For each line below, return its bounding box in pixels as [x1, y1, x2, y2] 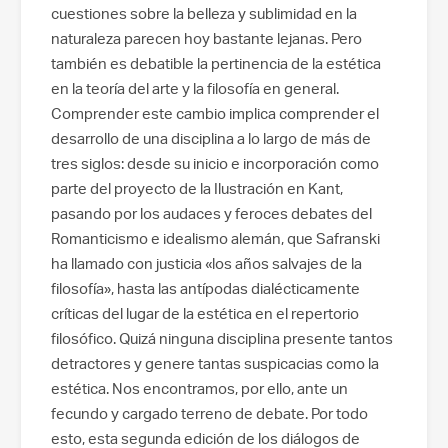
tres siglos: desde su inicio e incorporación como [51, 153, 379, 173]
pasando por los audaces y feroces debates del [51, 203, 372, 223]
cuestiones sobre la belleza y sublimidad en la [51, 3, 357, 23]
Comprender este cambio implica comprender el [51, 103, 379, 123]
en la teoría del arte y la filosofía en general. [51, 78, 339, 98]
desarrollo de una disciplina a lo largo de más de [51, 128, 371, 148]
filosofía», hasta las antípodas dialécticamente [51, 278, 360, 298]
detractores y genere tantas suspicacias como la [51, 353, 379, 373]
